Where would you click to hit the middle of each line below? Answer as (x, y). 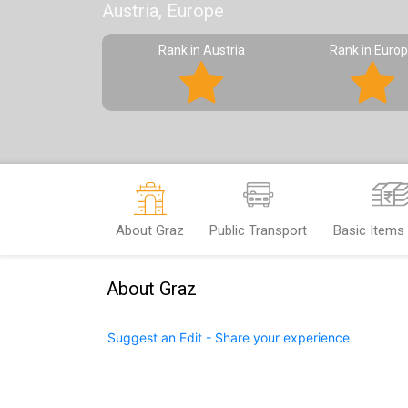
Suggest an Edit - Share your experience (229, 337)
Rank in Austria (201, 50)
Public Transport (259, 230)
